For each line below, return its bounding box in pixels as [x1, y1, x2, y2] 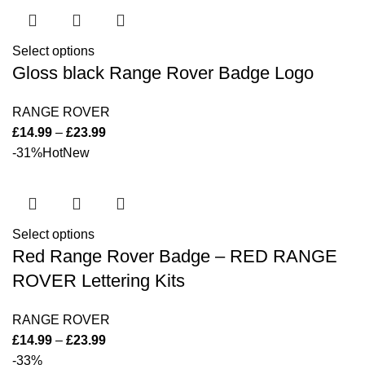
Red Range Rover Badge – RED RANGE [12, 246, 337, 266]
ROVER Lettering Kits [12, 270, 185, 291]
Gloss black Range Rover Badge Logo [12, 63, 314, 83]
